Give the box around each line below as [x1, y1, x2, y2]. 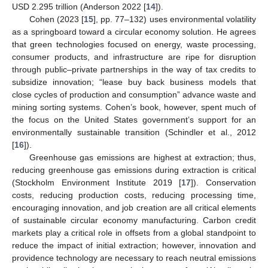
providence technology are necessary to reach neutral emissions [12, 252, 256, 263]
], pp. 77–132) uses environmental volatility [93, 14, 257, 24]
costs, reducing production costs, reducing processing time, [12, 190, 256, 200]
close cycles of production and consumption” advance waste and [12, 89, 256, 99]
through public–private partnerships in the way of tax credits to [12, 64, 256, 74]
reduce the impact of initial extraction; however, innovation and [12, 240, 256, 250]
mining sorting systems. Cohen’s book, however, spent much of [12, 102, 256, 112]
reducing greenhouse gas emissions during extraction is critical [12, 165, 256, 175]
